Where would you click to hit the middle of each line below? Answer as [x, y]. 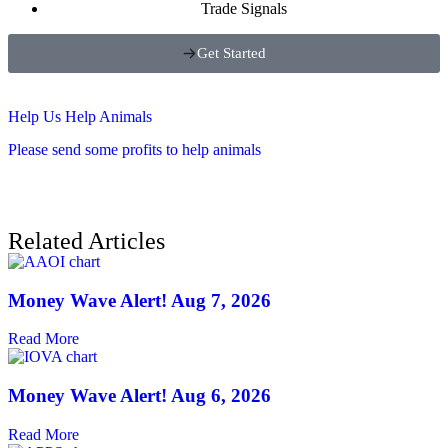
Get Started [231, 53]
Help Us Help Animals [80, 117]
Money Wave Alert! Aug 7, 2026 [139, 300]
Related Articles [86, 241]
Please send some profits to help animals [134, 150]
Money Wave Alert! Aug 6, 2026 [139, 396]
